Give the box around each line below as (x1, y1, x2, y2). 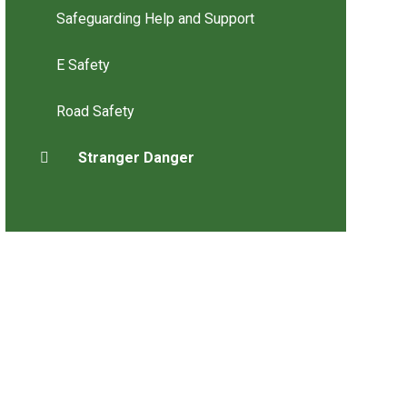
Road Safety (55, 102, 134, 120)
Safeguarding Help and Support (55, 9, 254, 27)
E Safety (55, 55, 110, 74)
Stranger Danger (77, 148, 194, 166)
